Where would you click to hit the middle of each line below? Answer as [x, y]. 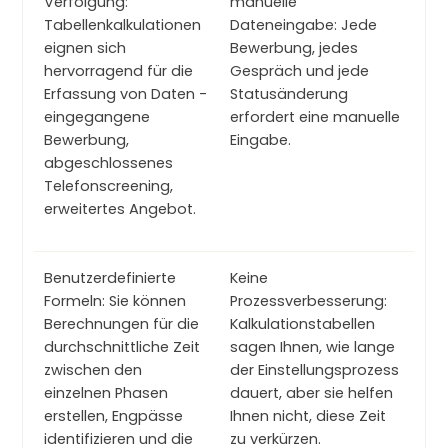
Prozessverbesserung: [308, 300]
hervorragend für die [118, 71]
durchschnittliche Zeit [122, 346]
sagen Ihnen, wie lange [312, 346]
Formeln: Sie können [115, 300]
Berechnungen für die [121, 323]
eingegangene [97, 117]
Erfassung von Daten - [125, 94]
